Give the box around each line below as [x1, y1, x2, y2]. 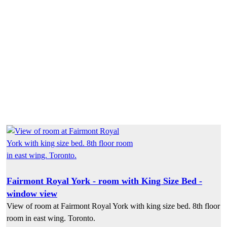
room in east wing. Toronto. [7, 213, 95, 222]
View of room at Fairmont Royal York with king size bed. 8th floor [7, 201, 220, 210]
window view [7, 188, 57, 199]
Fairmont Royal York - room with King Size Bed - [7, 175, 202, 186]
